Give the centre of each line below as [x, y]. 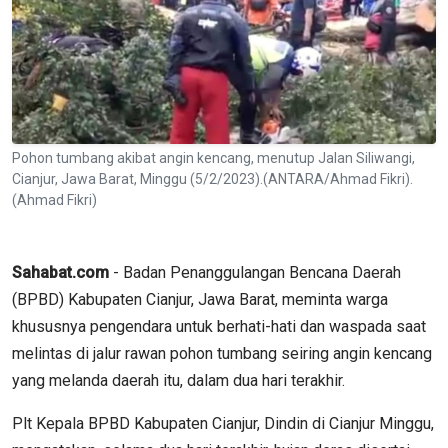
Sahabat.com [60, 272]
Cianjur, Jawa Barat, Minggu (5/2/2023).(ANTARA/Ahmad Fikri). [212, 178]
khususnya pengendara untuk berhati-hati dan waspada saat [219, 326]
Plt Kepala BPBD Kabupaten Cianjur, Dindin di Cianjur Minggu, [223, 423]
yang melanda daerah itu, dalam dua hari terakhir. [178, 380]
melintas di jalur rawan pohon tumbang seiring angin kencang [222, 353]
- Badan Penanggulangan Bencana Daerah [255, 272]
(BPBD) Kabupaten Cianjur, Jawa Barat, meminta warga [200, 299]
